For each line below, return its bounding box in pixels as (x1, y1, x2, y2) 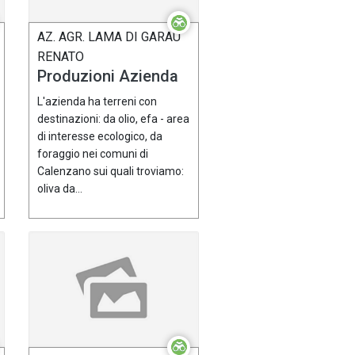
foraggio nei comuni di (37, 147, 148, 161)
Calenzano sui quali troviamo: (37, 165, 184, 178)
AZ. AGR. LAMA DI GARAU (37, 29, 181, 45)
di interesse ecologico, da (37, 130, 162, 143)
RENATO (37, 49, 84, 65)
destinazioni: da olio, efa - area (37, 113, 189, 126)
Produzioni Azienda (37, 67, 178, 86)
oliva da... (37, 182, 82, 196)
